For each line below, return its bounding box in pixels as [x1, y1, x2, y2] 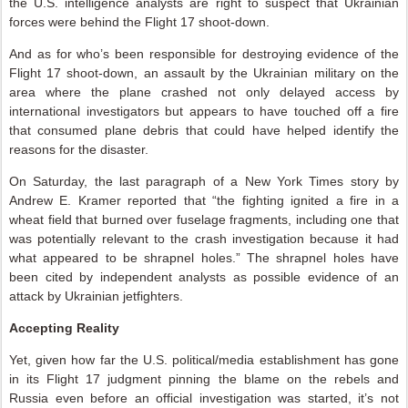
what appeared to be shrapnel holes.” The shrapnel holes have [9, 250, 399, 265]
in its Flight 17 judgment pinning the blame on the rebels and [9, 372, 399, 386]
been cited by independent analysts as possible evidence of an [9, 270, 399, 284]
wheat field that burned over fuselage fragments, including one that [9, 212, 399, 227]
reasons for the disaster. [9, 142, 148, 157]
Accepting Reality [9, 321, 119, 335]
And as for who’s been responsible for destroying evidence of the [9, 46, 399, 61]
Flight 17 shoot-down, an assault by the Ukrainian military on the [9, 66, 399, 80]
